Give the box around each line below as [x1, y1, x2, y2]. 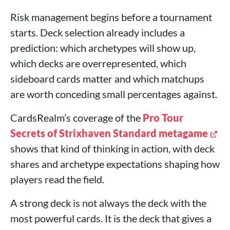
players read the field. [10, 173, 104, 185]
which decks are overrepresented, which [10, 57, 186, 69]
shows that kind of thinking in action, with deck [10, 142, 215, 155]
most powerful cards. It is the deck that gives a [10, 212, 212, 224]
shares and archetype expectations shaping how [10, 158, 220, 170]
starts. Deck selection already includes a [10, 26, 185, 39]
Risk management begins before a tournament [10, 11, 212, 23]
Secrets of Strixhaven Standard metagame [10, 127, 208, 139]
